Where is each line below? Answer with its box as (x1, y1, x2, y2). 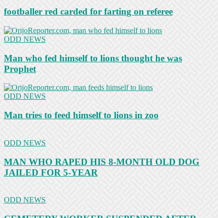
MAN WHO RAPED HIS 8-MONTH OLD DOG (4, 156, 200, 167)
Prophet (4, 63, 36, 74)
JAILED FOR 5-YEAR (4, 167, 98, 178)
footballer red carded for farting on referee (4, 6, 173, 17)
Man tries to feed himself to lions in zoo (4, 110, 159, 121)
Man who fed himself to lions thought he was (4, 53, 182, 63)
